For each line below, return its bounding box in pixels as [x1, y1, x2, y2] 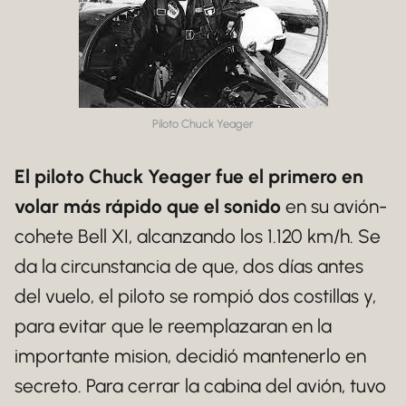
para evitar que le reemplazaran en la [14, 314, 332, 337]
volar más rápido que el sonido [14, 195, 281, 217]
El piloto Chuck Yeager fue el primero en [14, 165, 363, 188]
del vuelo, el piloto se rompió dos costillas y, [14, 285, 376, 307]
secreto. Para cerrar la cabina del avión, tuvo [14, 374, 386, 397]
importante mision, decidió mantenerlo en [14, 344, 366, 367]
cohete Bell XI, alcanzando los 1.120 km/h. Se [14, 225, 381, 247]
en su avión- [281, 195, 387, 217]
